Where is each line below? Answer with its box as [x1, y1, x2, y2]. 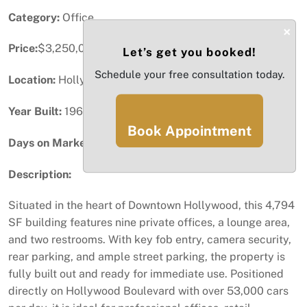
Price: [8, 42, 38, 56]
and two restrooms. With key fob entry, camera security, [8, 233, 291, 247]
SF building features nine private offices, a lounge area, [8, 216, 290, 230]
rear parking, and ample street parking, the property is [8, 250, 285, 264]
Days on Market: [8, 136, 93, 149]
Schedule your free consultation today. [95, 69, 284, 80]
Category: [8, 10, 60, 24]
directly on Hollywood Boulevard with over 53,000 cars [8, 284, 288, 298]
